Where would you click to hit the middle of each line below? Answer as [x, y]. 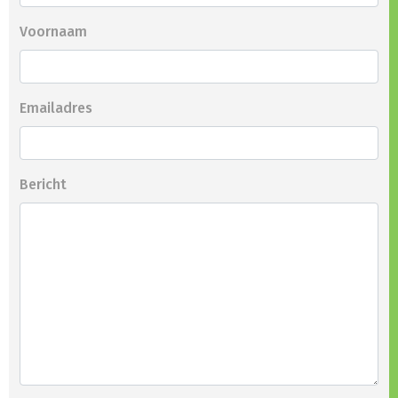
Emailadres [56, 108]
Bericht [43, 185]
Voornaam [53, 32]
